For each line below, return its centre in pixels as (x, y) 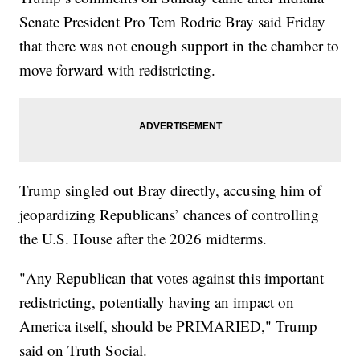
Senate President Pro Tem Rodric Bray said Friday (173, 22)
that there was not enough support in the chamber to (180, 46)
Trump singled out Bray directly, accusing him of (171, 190)
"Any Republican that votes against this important (172, 278)
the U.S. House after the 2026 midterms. (143, 239)
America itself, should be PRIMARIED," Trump (169, 326)
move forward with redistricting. (118, 70)
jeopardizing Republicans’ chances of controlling (170, 215)
